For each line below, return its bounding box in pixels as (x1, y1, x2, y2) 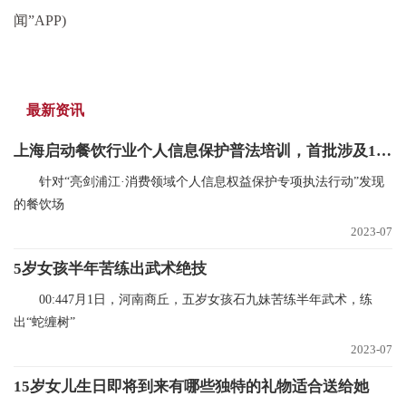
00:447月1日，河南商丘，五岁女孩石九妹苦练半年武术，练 (39, 293, 372, 306)
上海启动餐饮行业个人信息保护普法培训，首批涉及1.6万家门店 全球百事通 (376, 142, 391, 159)
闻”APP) (14, 13, 66, 28)
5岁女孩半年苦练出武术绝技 (14, 260, 207, 277)
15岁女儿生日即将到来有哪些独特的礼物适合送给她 (14, 378, 369, 395)
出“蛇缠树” (14, 315, 75, 329)
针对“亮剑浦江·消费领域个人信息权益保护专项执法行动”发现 (39, 175, 384, 188)
